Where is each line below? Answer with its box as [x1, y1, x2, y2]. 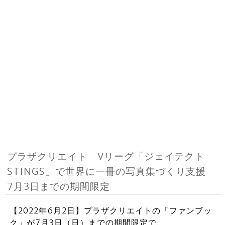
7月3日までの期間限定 [7, 180, 110, 192]
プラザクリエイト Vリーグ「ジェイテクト [7, 150, 205, 162]
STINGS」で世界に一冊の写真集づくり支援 [7, 165, 216, 177]
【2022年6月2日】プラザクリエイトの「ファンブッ [9, 205, 212, 215]
